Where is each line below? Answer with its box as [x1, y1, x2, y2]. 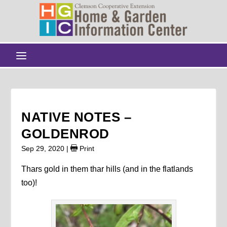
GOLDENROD [21, 126, 109, 141]
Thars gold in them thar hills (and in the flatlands [21, 164, 194, 173]
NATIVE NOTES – [21, 109, 132, 125]
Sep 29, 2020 [21, 144, 65, 153]
